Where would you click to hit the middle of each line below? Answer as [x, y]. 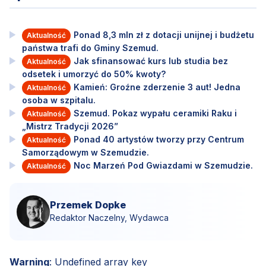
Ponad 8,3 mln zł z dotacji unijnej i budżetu [164, 34]
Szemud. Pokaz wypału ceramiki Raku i [155, 113]
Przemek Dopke [88, 205]
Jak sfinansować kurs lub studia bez [151, 61]
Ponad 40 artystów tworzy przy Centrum [159, 139]
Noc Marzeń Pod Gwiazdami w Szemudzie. [163, 165]
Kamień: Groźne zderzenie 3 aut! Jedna [157, 87]
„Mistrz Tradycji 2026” [70, 126]
